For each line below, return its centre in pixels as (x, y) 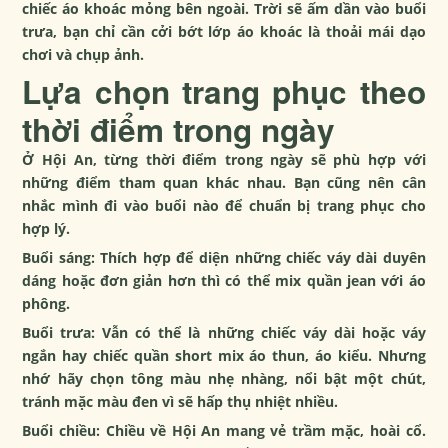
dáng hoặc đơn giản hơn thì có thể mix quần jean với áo (224, 280)
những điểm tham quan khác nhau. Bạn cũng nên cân (224, 182)
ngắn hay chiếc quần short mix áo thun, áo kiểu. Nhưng (224, 355)
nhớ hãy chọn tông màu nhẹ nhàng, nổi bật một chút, (224, 378)
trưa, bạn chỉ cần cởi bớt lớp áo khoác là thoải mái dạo (224, 31)
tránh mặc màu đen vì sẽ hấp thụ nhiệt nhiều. (180, 401)
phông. (46, 303)
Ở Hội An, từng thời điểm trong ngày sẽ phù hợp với (224, 159)
